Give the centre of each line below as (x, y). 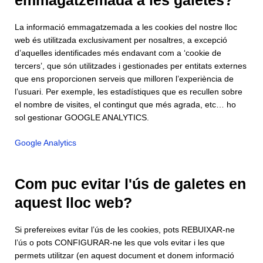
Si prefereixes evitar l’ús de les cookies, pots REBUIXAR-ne (125, 230)
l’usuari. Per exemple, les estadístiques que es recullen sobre (129, 92)
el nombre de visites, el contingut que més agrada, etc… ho (125, 104)
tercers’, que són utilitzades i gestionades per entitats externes (131, 66)
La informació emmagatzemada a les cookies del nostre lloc (126, 27)
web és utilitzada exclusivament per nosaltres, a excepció (121, 40)
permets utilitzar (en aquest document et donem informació (124, 256)
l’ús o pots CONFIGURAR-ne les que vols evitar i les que (120, 243)
